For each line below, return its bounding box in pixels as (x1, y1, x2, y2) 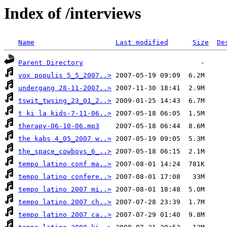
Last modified (116, 39, 168, 47)
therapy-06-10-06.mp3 (18, 122, 99, 130)
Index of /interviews (4, 4, 141, 22)
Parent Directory (18, 59, 83, 67)
